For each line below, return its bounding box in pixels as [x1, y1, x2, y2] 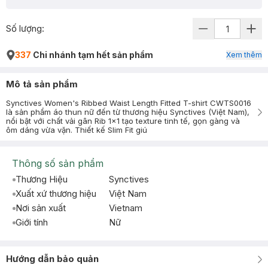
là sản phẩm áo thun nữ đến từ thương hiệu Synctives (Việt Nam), [6, 107, 249, 117]
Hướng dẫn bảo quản [6, 253, 99, 264]
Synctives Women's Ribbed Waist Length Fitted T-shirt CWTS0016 [6, 98, 251, 108]
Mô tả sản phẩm [6, 78, 78, 90]
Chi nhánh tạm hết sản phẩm [31, 50, 153, 60]
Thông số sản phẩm [12, 157, 103, 169]
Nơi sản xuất [16, 202, 66, 214]
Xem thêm [226, 50, 262, 59]
